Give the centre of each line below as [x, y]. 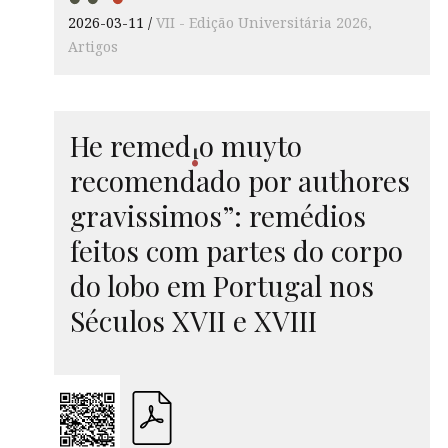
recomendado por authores [240, 180]
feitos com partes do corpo [236, 250]
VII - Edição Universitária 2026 [262, 23]
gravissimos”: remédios [218, 215]
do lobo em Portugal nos [222, 285]
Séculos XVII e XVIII [193, 320]
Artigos [93, 47]
